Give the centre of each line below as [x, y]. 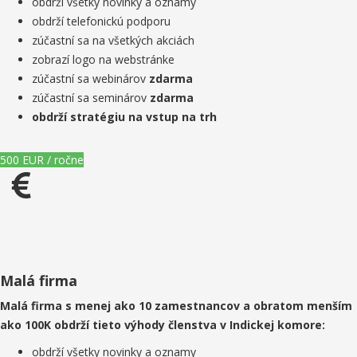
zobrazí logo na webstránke [103, 59]
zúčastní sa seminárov [91, 98]
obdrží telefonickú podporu [101, 21]
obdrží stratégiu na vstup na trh [124, 117]
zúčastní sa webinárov [90, 78]
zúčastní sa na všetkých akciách [113, 40]
